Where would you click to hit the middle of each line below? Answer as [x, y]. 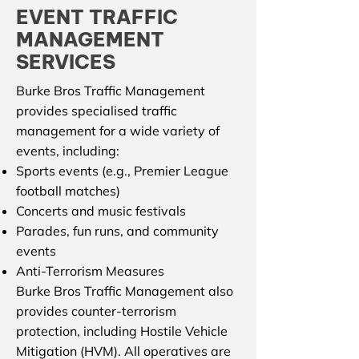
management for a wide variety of [118, 131]
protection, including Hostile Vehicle [122, 331]
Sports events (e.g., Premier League [122, 171]
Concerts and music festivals [101, 211]
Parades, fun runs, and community [117, 231]
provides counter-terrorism [96, 311]
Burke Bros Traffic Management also [125, 291]
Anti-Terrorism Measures [90, 271]
